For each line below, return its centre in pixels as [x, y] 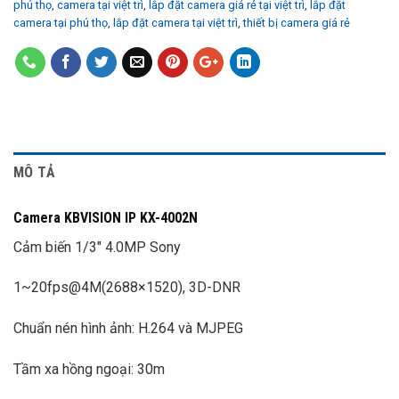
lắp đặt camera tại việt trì [175, 22]
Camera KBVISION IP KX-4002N [106, 217]
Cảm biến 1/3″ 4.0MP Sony [97, 247]
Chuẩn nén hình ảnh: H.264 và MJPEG [128, 329]
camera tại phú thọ [61, 22]
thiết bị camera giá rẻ [297, 22]
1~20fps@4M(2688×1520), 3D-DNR [127, 288]
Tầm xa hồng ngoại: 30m [89, 369]
